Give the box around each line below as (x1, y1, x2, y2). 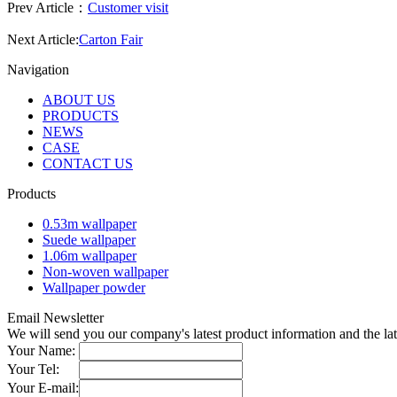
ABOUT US (43, 92, 115, 108)
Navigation (7, 62, 69, 78)
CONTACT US (43, 156, 133, 172)
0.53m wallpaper (43, 216, 136, 232)
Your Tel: (7, 362, 59, 378)
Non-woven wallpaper (43, 264, 168, 280)
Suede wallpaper (43, 232, 136, 248)
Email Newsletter (7, 310, 104, 326)
